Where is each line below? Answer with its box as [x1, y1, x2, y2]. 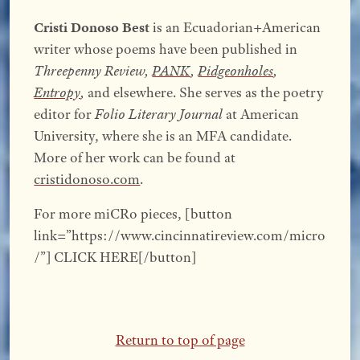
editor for [34, 104, 96, 123]
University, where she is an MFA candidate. [34, 126, 292, 145]
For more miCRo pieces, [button [34, 204, 233, 223]
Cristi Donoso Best [34, 18, 150, 36]
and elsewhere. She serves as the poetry [88, 83, 325, 101]
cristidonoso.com [34, 170, 141, 188]
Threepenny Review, [34, 61, 153, 80]
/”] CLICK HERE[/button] [34, 247, 197, 266]
